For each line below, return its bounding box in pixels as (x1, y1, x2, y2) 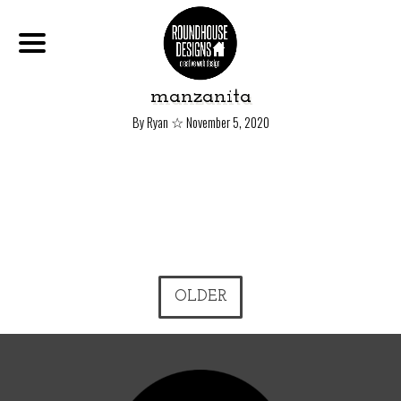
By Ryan (132, 113, 171, 132)
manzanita (149, 86, 252, 107)
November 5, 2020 (183, 113, 269, 132)
